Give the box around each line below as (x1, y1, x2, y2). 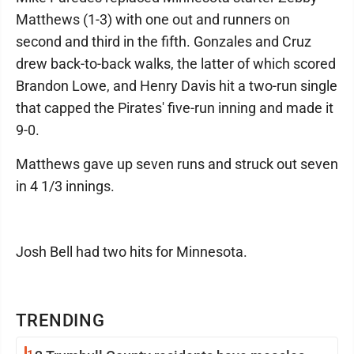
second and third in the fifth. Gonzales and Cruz (16, 33, 311, 51)
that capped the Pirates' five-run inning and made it (16, 100, 333, 117)
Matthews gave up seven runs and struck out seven (16, 156, 338, 173)
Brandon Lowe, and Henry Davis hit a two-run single (16, 77, 337, 95)
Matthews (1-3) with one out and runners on (16, 11, 290, 28)
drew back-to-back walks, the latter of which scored (16, 55, 336, 73)
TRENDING (16, 311, 106, 331)
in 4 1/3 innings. (16, 178, 115, 195)
